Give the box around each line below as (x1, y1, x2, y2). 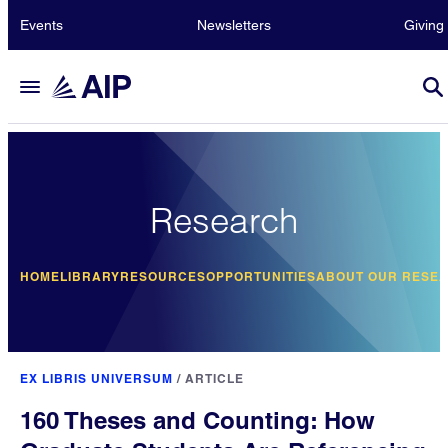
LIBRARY (60, 268, 120, 284)
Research (150, 198, 298, 242)
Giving (404, 17, 444, 33)
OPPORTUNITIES (206, 268, 316, 284)
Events (20, 17, 63, 33)
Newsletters (196, 17, 271, 33)
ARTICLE (185, 371, 244, 386)
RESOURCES (120, 268, 206, 284)
